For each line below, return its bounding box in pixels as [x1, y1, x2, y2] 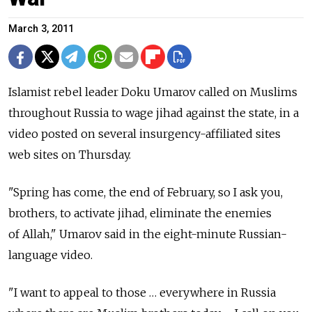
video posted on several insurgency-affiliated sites [8, 126, 281, 141]
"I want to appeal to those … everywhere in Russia [8, 285, 276, 299]
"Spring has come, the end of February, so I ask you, [8, 185, 283, 199]
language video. [8, 247, 93, 262]
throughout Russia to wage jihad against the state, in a [8, 105, 299, 120]
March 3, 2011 [8, 22, 74, 35]
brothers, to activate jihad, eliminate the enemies [8, 205, 272, 220]
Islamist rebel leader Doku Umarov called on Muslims [8, 84, 297, 99]
